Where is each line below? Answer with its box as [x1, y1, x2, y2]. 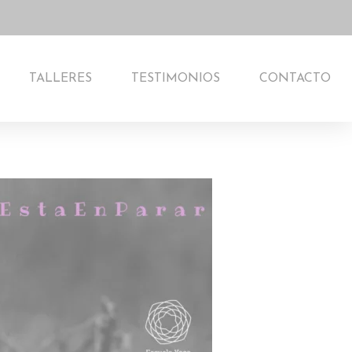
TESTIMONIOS [130, 72, 220, 85]
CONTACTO [258, 72, 331, 85]
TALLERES [28, 72, 92, 85]
